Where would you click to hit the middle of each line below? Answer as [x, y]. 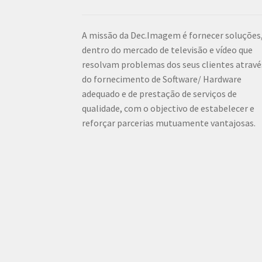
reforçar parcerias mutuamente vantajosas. [169, 123]
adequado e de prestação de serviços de [160, 94]
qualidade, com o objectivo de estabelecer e [168, 108]
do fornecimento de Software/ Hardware [162, 79]
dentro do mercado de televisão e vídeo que [168, 50]
